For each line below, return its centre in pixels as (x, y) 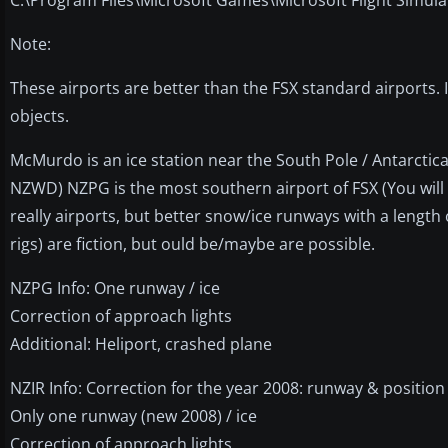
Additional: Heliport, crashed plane (141, 343)
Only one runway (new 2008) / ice (133, 415)
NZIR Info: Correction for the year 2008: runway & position (227, 387)
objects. (39, 115)
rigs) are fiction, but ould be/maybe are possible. (192, 243)
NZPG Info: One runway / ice (115, 287)
